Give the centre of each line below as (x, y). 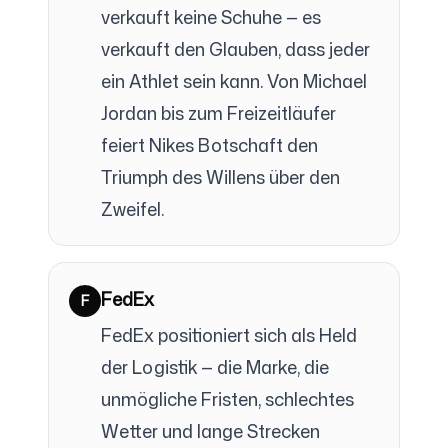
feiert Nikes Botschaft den (209, 145)
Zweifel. (132, 209)
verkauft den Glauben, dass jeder (235, 49)
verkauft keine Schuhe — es (211, 17)
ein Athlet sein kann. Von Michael (234, 81)
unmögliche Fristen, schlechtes (227, 399)
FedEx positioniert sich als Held (229, 335)
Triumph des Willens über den (220, 177)
